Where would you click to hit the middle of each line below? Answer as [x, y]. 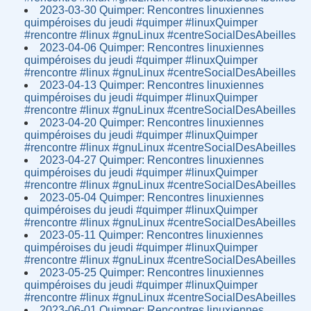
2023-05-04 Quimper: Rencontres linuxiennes [152, 197]
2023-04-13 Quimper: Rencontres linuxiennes [152, 85]
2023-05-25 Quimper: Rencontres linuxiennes [152, 272]
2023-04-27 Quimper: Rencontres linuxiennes [152, 160]
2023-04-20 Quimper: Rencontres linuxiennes [152, 122]
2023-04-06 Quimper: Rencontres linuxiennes [152, 47]
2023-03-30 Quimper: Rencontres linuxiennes [152, 10]
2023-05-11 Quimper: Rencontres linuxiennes [152, 235]
